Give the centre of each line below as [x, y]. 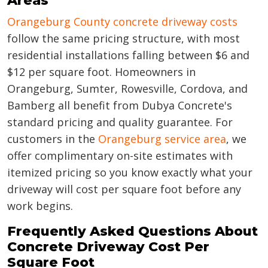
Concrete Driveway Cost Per [108, 247]
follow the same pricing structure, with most [124, 39]
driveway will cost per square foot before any [124, 189]
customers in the [53, 139]
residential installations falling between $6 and [128, 55]
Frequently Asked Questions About [133, 232]
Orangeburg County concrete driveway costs [122, 22]
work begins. [40, 206]
